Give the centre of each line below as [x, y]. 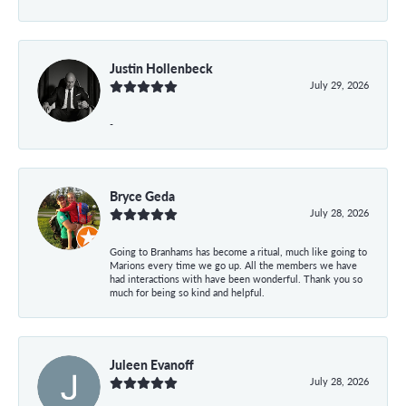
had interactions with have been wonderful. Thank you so [236, 278]
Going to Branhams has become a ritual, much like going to [238, 251]
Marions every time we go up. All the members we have [233, 265]
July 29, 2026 [339, 84]
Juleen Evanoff [152, 364]
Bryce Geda [142, 195]
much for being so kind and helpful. [187, 292]
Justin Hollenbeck [161, 68]
